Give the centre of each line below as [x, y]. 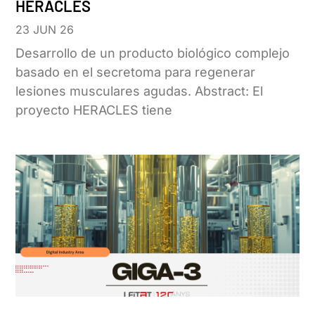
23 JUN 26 [45, 30]
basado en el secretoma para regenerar [136, 72]
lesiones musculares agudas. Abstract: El [140, 91]
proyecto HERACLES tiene [94, 110]
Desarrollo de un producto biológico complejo [153, 53]
